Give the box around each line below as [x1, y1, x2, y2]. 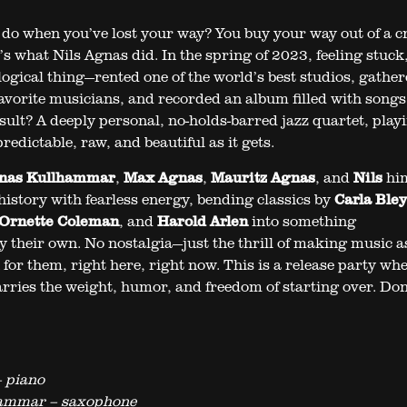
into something [247, 211, 356, 232]
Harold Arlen [156, 211, 248, 232]
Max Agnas [123, 167, 203, 188]
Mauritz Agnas [210, 167, 315, 188]
